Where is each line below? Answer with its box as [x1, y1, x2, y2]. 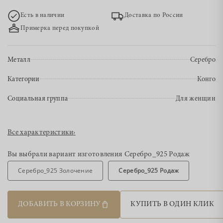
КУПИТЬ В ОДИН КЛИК [130, 201, 214, 208]
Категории [7, 76, 40, 83]
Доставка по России [124, 12, 183, 19]
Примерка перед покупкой [20, 25, 99, 32]
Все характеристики [7, 129, 74, 136]
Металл [7, 57, 30, 64]
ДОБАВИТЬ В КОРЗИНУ [18, 201, 101, 208]
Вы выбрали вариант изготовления [7, 151, 124, 158]
